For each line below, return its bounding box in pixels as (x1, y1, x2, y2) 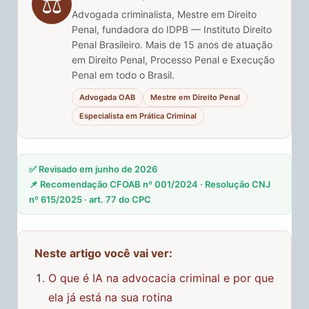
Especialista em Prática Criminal (79, 111, 197, 121)
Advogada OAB (79, 92, 135, 103)
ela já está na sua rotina (48, 290, 172, 304)
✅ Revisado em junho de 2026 (29, 163, 157, 175)
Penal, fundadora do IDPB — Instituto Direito (72, 23, 272, 36)
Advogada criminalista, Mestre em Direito (72, 8, 257, 21)
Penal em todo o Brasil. (72, 69, 175, 81)
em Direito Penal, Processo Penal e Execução (72, 54, 275, 66)
